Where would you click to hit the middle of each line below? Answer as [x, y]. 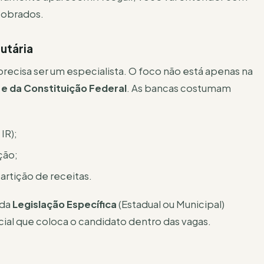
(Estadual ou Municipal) [171, 204]
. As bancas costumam [179, 88]
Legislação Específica [65, 204]
